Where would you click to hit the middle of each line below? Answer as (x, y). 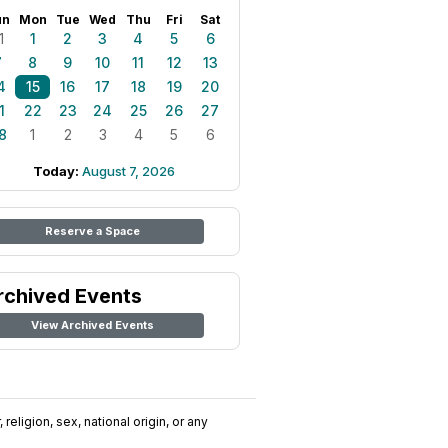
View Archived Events (92, 325)
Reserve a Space (92, 231)
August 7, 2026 (128, 171)
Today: (57, 171)
